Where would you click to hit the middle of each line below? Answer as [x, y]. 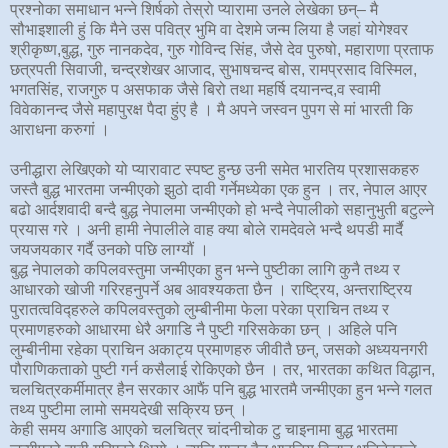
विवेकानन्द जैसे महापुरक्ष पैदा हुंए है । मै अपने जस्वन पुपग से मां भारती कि [211, 109]
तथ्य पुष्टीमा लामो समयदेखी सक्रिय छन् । [129, 409]
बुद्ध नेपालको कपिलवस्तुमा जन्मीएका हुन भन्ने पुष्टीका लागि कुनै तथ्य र [205, 269]
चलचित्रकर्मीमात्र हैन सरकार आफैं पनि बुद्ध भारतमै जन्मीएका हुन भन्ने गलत [221, 389]
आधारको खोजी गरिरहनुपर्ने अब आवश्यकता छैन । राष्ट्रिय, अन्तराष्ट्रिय [211, 289]
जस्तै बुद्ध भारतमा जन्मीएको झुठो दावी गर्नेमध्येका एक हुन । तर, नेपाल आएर [218, 189]
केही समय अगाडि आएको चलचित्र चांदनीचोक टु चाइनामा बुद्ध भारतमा [204, 429]
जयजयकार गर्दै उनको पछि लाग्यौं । [109, 249]
